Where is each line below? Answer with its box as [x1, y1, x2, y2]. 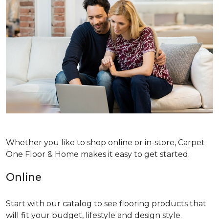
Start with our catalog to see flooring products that [6, 198, 206, 208]
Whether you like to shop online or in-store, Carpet [6, 137, 205, 147]
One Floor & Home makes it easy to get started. [6, 149, 190, 159]
